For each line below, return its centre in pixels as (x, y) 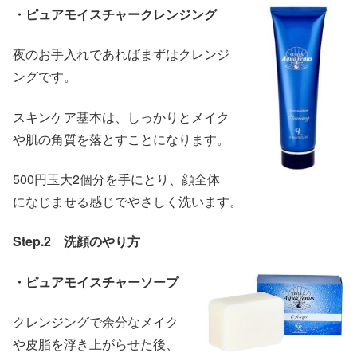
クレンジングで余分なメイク (96, 322)
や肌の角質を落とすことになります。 (121, 139)
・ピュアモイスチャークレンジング (115, 14)
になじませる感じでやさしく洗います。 (127, 201)
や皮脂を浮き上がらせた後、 (96, 344)
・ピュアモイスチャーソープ (96, 281)
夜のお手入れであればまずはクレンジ (121, 54)
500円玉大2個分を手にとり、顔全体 (116, 178)
